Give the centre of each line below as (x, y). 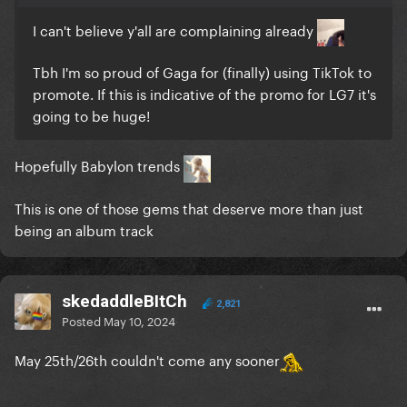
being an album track (84, 228)
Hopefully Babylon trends (99, 165)
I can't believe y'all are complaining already (175, 30)
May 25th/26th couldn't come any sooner (147, 359)
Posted (83, 320)
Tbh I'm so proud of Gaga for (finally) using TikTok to (202, 71)
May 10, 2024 (139, 320)
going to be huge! (91, 115)
